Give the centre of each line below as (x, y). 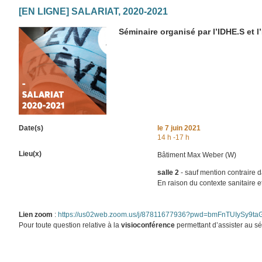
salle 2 (169, 173)
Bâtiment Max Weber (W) (197, 155)
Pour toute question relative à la (70, 225)
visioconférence (148, 225)
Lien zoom (36, 215)
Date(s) (31, 128)
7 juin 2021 (182, 128)
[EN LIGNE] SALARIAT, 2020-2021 (94, 12)
